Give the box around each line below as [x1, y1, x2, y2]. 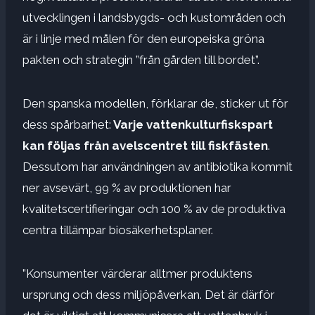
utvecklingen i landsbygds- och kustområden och [22, 10, 285, 25]
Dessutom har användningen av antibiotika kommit [22, 159, 292, 174]
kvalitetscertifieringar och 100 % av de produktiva [22, 201, 285, 216]
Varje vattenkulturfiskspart [111, 117, 273, 131]
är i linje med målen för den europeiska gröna [22, 31, 264, 46]
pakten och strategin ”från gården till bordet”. [22, 52, 259, 67]
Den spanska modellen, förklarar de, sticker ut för [22, 96, 288, 110]
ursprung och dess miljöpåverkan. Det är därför [22, 287, 275, 302]
